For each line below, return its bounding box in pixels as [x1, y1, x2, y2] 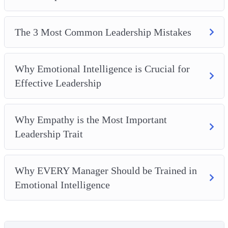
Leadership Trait [14, 128, 83, 139]
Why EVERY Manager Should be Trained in [14, 164, 197, 176]
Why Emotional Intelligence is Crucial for [14, 63, 190, 74]
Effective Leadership [14, 77, 101, 89]
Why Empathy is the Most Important [14, 113, 167, 125]
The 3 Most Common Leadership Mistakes [14, 26, 191, 38]
